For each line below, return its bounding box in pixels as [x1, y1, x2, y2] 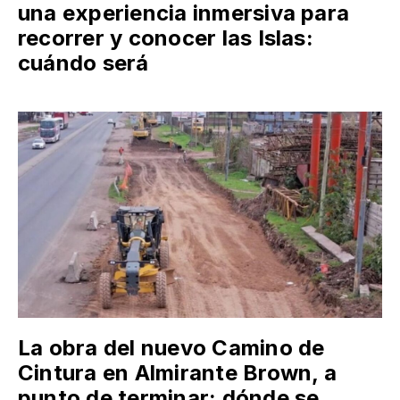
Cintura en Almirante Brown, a [18, 359, 337, 386]
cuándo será [18, 49, 149, 76]
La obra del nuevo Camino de [18, 334, 325, 361]
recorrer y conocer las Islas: [18, 24, 313, 51]
